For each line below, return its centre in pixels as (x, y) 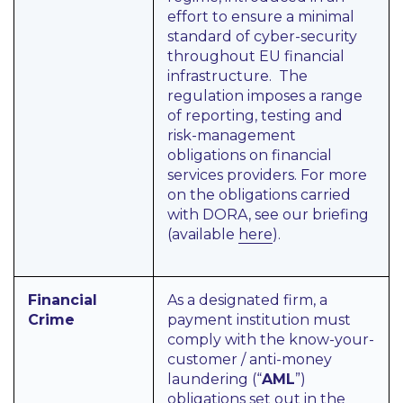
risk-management (232, 135)
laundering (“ (215, 379)
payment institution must (259, 320)
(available (203, 234)
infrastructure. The (237, 76)
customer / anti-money (250, 359)
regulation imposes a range (265, 96)
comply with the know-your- (271, 340)
